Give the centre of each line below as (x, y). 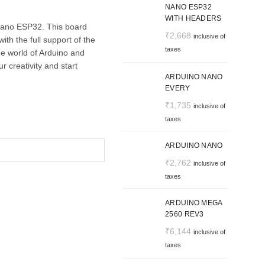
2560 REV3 (185, 214)
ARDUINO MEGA (194, 203)
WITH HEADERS (193, 19)
